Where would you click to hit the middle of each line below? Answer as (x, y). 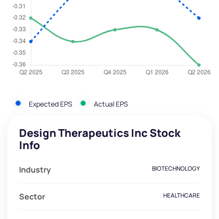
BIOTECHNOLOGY (176, 169)
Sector (32, 197)
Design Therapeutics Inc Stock (100, 133)
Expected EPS (51, 104)
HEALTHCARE (182, 196)
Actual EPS (111, 104)
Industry (35, 170)
